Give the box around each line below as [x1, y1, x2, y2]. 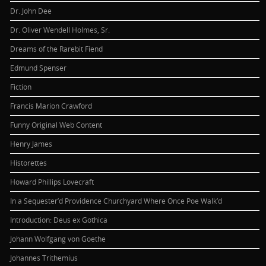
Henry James [10, 138, 53, 148]
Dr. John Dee [10, 5, 52, 15]
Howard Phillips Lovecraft [10, 176, 94, 186]
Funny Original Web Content [10, 119, 103, 129]
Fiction [10, 81, 32, 91]
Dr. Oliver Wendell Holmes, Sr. [10, 24, 110, 34]
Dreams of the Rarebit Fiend [10, 43, 103, 53]
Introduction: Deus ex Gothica [10, 214, 108, 224]
